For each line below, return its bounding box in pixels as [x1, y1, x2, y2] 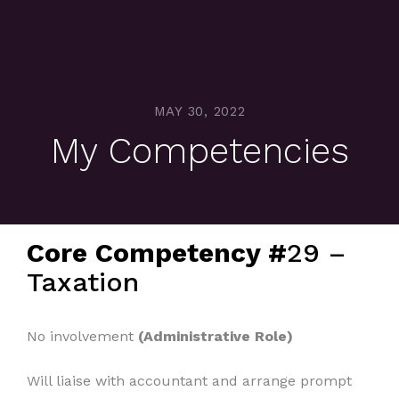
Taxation [27, 266, 139, 297]
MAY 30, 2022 [153, 103, 246, 119]
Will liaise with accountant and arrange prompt [27, 372, 352, 389]
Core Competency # [27, 237, 287, 268]
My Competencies [50, 130, 349, 172]
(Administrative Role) [138, 328, 293, 345]
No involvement [27, 328, 138, 345]
